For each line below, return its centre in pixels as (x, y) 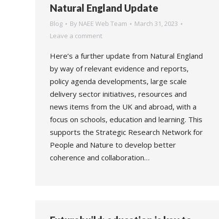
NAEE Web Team (103, 23)
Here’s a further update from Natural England (126, 56)
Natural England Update (104, 8)
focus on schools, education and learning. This (126, 119)
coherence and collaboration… (100, 157)
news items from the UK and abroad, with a (123, 107)
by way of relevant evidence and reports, (119, 68)
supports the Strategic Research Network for (126, 132)
